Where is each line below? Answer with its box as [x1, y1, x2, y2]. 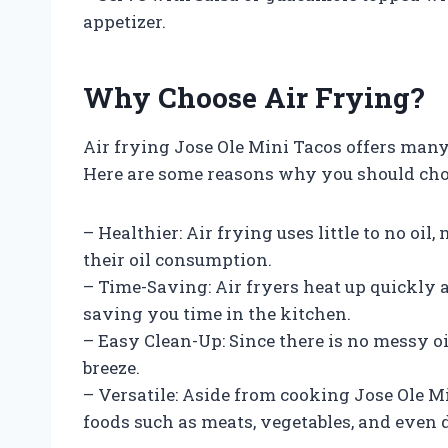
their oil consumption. [83, 247, 272, 271]
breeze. [83, 355, 140, 379]
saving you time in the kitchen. [83, 301, 351, 325]
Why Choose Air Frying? [83, 78, 424, 116]
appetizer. [83, 9, 166, 33]
